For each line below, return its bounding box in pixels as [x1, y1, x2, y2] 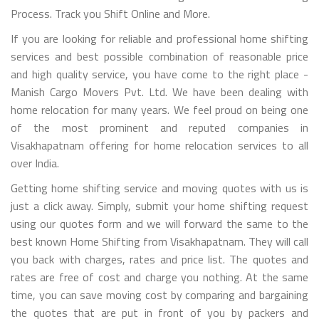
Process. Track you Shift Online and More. [11, 4, 210, 22]
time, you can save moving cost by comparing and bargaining [11, 286, 308, 303]
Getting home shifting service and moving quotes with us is [11, 179, 308, 197]
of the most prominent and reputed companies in [11, 118, 308, 136]
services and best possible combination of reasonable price [11, 47, 308, 65]
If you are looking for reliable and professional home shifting [11, 29, 308, 47]
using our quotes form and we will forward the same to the [11, 214, 308, 232]
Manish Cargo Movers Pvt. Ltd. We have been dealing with [11, 83, 308, 100]
